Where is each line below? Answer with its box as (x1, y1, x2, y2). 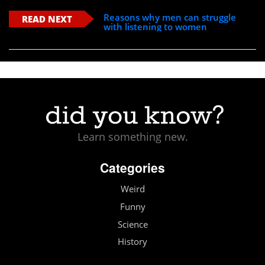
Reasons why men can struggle (104, 11, 237, 24)
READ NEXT (21, 13, 72, 25)
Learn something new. (77, 130, 188, 144)
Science (117, 218, 148, 231)
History (118, 235, 147, 248)
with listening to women (104, 21, 208, 33)
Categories (100, 159, 165, 177)
